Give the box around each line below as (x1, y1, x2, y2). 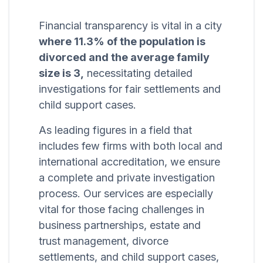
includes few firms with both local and (39, 140, 222, 153)
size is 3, (39, 67, 84, 80)
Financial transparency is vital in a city (39, 19, 222, 32)
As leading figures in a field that (39, 124, 192, 137)
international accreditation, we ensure (39, 156, 220, 168)
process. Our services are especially (39, 187, 213, 200)
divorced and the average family (39, 51, 210, 64)
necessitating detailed (84, 67, 193, 80)
